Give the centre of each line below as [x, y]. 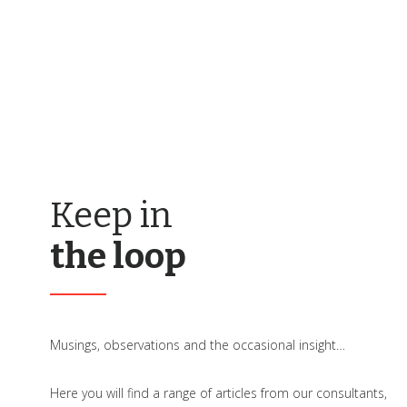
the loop [118, 256]
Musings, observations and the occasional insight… [198, 344]
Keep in [111, 215]
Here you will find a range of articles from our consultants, [218, 392]
